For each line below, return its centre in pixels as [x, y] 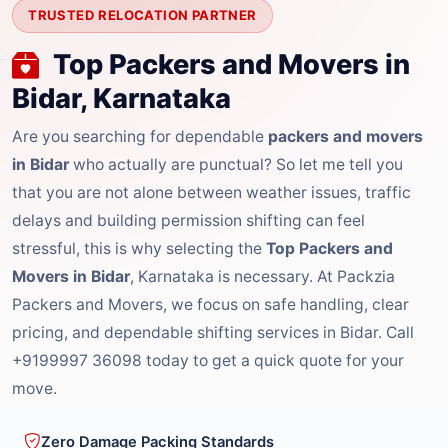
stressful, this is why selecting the [139, 248]
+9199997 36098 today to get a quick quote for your [208, 360]
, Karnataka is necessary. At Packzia [262, 276]
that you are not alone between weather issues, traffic [211, 192]
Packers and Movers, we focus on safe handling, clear [210, 304]
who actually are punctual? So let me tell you [236, 164]
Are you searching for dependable [140, 136]
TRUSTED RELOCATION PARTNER [142, 14]
